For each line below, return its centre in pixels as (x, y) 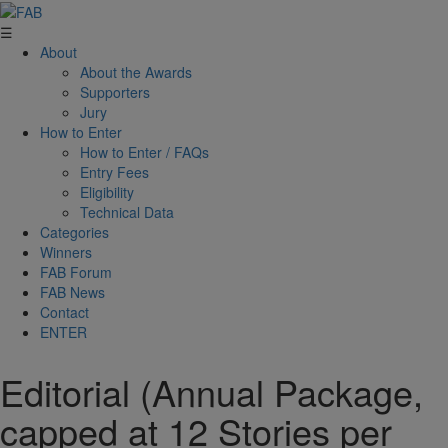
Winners (66, 252)
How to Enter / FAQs (144, 152)
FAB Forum (76, 272)
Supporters (115, 92)
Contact (64, 312)
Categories (74, 232)
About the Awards (136, 72)
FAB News (72, 292)
